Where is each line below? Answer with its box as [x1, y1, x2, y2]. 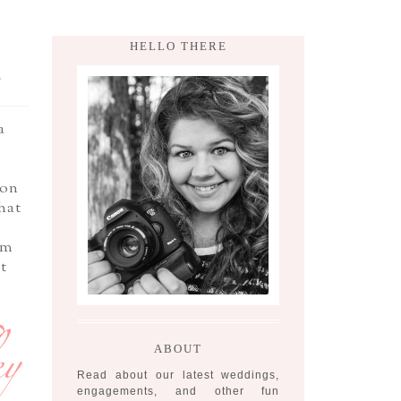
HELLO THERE [130, 39, 227, 54]
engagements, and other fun [77, 384, 280, 397]
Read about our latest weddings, [77, 368, 280, 381]
